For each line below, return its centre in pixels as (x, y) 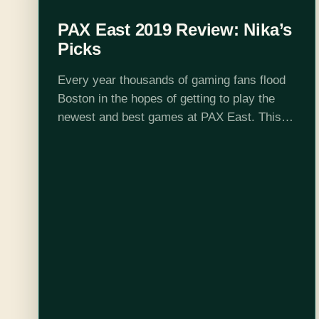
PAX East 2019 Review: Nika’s (175, 29)
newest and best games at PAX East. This (169, 117)
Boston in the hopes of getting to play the (166, 98)
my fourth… (89, 154)
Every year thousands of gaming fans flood (171, 80)
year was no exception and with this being (168, 135)
